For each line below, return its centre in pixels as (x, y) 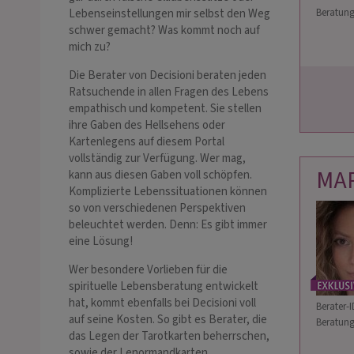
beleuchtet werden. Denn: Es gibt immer (168, 225)
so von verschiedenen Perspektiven (157, 209)
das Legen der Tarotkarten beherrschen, (169, 337)
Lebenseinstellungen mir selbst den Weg (169, 14)
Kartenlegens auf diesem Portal (147, 142)
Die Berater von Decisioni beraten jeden (168, 76)
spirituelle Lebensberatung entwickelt (164, 287)
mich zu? (90, 47)
